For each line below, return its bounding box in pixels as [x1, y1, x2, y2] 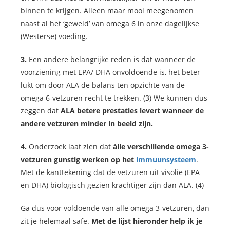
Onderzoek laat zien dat [27, 142, 113, 152]
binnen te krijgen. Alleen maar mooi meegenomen [21, 6, 194, 16]
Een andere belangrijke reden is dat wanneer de [27, 54, 196, 65]
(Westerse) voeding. [21, 31, 88, 42]
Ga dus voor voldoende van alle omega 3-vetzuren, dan [21, 203, 209, 214]
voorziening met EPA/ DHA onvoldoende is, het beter [21, 67, 200, 78]
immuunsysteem [136, 155, 196, 165]
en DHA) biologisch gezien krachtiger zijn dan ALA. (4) [21, 180, 204, 190]
